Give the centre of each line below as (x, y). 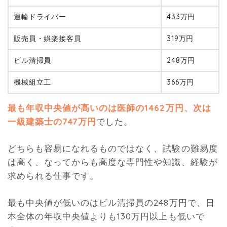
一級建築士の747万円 (52, 122)
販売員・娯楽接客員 (48, 39)
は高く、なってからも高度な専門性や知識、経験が (113, 162)
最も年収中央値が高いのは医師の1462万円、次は (109, 108)
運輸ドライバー (40, 17)
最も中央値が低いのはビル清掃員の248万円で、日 (111, 202)
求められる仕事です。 (53, 176)
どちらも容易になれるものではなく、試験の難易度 (113, 148)
